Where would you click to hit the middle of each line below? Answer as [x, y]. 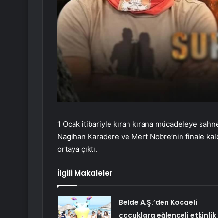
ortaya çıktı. [77, 149]
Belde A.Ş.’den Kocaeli [158, 202]
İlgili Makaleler [85, 173]
